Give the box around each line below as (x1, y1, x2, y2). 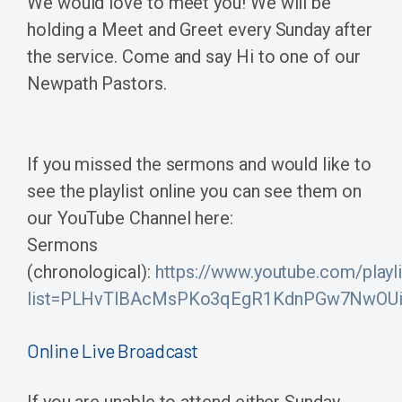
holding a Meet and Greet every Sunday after (27, 19, 372, 41)
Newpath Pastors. (27, 73, 167, 95)
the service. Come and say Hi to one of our (27, 46, 361, 68)
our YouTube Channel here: (27, 207, 233, 230)
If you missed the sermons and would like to (27, 153, 371, 176)
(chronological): (27, 261, 155, 284)
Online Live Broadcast (27, 339, 198, 363)
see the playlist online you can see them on (27, 180, 362, 203)
